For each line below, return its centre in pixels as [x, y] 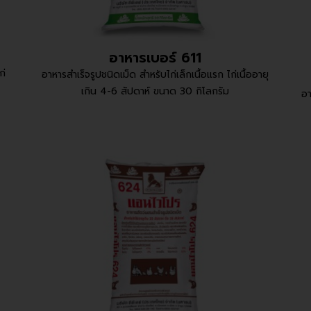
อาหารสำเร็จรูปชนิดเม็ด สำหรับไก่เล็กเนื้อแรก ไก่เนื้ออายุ [155, 74]
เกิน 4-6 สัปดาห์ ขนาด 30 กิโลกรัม [155, 91]
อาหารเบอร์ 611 [155, 57]
